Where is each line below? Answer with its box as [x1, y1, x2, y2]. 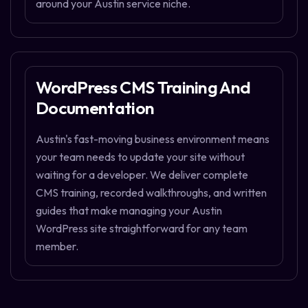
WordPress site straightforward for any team [36, 221, 247, 236]
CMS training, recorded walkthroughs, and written [36, 186, 267, 200]
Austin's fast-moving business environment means [36, 132, 269, 146]
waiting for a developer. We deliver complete [36, 168, 248, 182]
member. [36, 239, 78, 254]
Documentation [36, 96, 155, 119]
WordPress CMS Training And [36, 76, 251, 98]
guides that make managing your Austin [36, 203, 222, 218]
